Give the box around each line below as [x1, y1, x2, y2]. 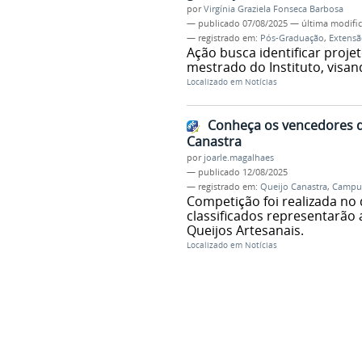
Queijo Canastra [259, 180, 327, 192]
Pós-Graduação [259, 32, 324, 44]
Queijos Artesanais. [186, 221, 304, 239]
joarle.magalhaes [203, 151, 274, 163]
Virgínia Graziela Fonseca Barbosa [203, 3, 343, 15]
